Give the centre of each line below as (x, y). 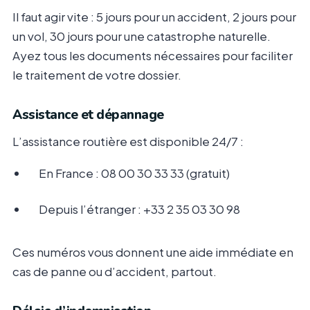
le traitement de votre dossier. (97, 75)
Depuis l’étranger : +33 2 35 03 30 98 (139, 209)
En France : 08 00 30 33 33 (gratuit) (134, 173)
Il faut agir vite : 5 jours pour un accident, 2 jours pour (154, 17)
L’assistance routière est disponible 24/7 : (128, 142)
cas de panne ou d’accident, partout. (115, 272)
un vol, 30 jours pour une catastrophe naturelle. (142, 36)
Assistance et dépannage (88, 115)
